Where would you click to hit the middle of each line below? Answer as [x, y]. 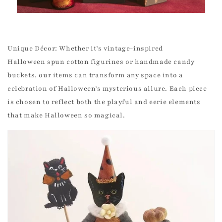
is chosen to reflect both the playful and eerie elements [104, 102]
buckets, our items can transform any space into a [95, 76]
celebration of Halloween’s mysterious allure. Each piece [107, 89]
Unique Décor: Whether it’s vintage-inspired [85, 49]
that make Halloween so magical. [66, 116]
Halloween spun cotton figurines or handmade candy [101, 62]
